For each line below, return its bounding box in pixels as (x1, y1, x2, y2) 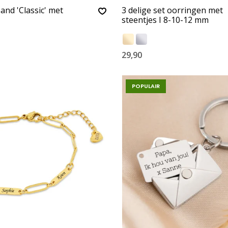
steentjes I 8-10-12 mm (122, 14, 209, 25)
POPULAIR (132, 82, 160, 90)
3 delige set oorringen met (122, 5, 223, 16)
